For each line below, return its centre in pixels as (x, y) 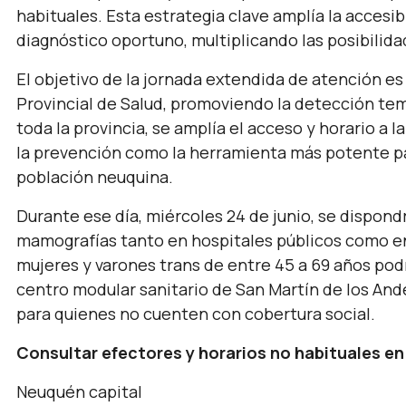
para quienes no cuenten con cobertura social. (196, 314)
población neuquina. (97, 177)
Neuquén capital (81, 391)
